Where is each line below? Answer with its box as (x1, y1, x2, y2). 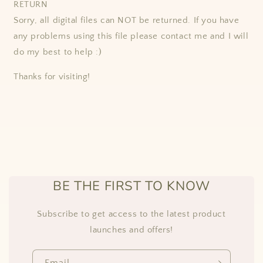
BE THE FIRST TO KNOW (52, 177, 211, 195)
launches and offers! (90, 224, 173, 235)
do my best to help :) (14, 46, 102, 57)
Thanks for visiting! (14, 71, 90, 82)
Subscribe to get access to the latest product (37, 208, 226, 219)
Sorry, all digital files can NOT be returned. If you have (14, 15, 240, 25)
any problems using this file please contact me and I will (14, 31, 249, 41)
